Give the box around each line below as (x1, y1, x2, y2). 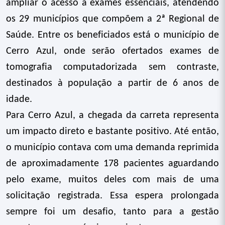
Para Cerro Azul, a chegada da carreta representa (6, 110, 219, 121)
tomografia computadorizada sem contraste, (6, 62, 219, 72)
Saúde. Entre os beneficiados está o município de (6, 30, 219, 40)
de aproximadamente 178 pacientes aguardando (6, 159, 219, 169)
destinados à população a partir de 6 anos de (6, 78, 219, 88)
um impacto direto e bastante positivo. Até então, (6, 127, 219, 137)
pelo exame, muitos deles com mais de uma (6, 175, 219, 185)
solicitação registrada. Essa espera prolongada (6, 191, 219, 201)
